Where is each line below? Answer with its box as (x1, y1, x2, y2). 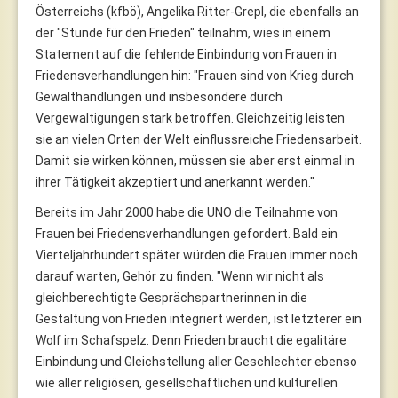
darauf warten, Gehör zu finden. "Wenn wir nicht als (36, 268, 324, 283)
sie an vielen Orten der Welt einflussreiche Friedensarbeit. (36, 131, 362, 147)
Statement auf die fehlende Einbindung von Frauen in (36, 46, 337, 61)
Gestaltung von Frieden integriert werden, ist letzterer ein (36, 311, 362, 326)
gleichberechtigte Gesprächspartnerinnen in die (36, 290, 307, 305)
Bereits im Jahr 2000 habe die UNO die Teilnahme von (36, 204, 338, 219)
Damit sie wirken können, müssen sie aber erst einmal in (36, 153, 354, 168)
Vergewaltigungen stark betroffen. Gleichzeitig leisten (36, 110, 345, 125)
